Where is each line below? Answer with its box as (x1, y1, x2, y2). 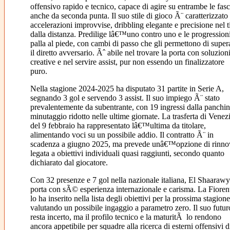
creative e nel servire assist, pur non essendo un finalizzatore (30, 57, 224, 67)
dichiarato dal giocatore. (30, 158, 108, 167)
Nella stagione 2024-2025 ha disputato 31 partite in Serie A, (30, 84, 224, 93)
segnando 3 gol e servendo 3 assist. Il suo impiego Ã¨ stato (30, 93, 220, 103)
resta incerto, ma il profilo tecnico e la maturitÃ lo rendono (30, 213, 221, 222)
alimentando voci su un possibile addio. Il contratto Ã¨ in (30, 130, 214, 140)
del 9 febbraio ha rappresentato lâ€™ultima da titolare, (30, 121, 206, 130)
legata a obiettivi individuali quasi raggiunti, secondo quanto (30, 149, 224, 158)
